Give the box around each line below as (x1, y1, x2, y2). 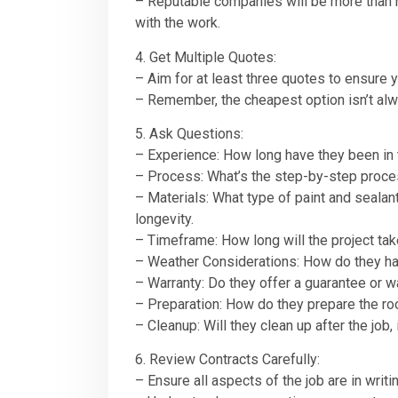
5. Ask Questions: (135, 124, 243, 142)
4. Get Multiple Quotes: (135, 48, 276, 66)
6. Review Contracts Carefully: (135, 351, 320, 369)
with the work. (135, 14, 220, 32)
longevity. (135, 210, 194, 227)
